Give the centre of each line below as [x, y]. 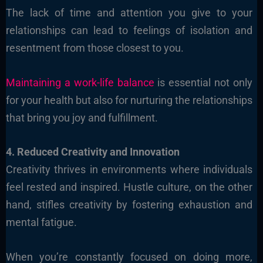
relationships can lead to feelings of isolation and [129, 30]
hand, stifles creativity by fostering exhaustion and [129, 205]
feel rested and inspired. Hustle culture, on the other [129, 187]
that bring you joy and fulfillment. [82, 117]
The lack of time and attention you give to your [129, 12]
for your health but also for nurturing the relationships [129, 100]
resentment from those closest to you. [95, 48]
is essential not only [203, 82]
